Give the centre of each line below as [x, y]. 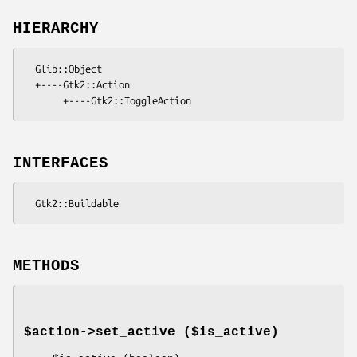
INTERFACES [61, 164]
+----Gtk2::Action [29, 85]
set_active [135, 333]
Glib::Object [29, 69]
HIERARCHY [56, 29]
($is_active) [227, 333]
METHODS [46, 266]
